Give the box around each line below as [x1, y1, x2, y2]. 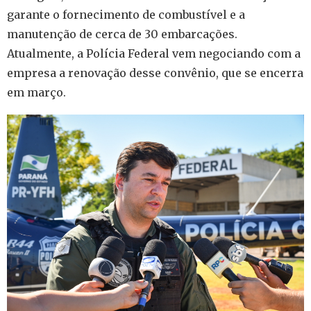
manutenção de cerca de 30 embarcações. [7, 27, 237, 42]
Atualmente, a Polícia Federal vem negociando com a [7, 47, 301, 61]
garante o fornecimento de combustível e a [7, 8, 245, 22]
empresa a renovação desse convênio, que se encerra [7, 66, 303, 81]
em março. [7, 85, 66, 100]
